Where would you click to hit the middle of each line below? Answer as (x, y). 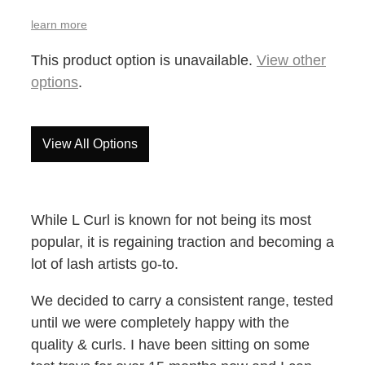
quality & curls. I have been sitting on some (170, 345)
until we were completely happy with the (160, 323)
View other (291, 61)
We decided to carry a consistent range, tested (182, 301)
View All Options (90, 144)
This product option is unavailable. (144, 61)
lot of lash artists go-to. (107, 264)
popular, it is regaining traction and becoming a (182, 242)
